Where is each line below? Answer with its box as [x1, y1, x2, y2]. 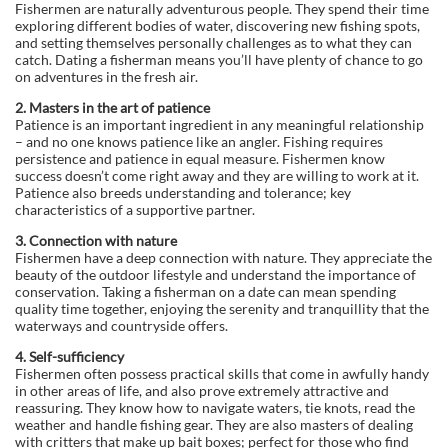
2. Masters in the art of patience [15, 98, 210, 116]
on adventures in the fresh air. [15, 67, 198, 85]
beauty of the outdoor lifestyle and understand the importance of [15, 265, 416, 283]
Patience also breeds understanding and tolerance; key [15, 183, 351, 201]
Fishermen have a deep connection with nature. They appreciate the [15, 248, 432, 266]
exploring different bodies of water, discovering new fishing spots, [15, 16, 420, 34]
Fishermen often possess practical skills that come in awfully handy [15, 364, 429, 382]
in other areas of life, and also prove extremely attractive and [15, 381, 389, 399]
